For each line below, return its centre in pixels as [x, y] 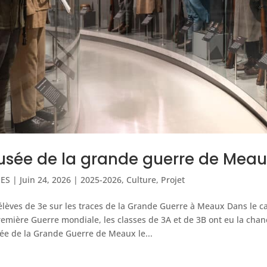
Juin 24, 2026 [45, 180]
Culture [141, 180]
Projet [173, 180]
